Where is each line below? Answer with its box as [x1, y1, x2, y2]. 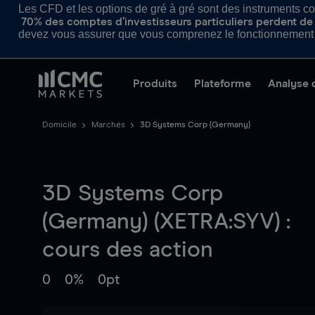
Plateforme [194, 78, 251, 89]
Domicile [42, 121, 77, 129]
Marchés [91, 121, 125, 129]
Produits [133, 78, 177, 89]
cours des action [42, 239, 213, 262]
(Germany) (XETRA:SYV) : [42, 211, 290, 233]
